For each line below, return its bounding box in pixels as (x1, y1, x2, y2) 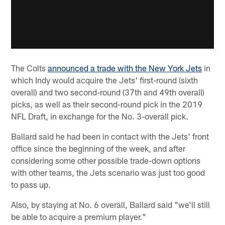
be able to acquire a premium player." (11, 211, 147, 222)
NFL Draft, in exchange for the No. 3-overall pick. (11, 111, 189, 122)
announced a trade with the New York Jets (48, 63, 202, 73)
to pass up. (11, 179, 51, 190)
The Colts (11, 63, 48, 73)
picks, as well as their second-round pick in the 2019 (11, 99, 203, 109)
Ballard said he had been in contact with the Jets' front (11, 131, 209, 142)
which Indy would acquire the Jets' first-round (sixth (11, 75, 198, 85)
